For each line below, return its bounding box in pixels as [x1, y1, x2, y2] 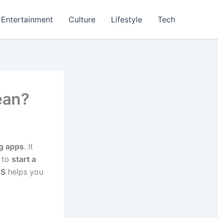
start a [12, 154, 36, 164]
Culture [69, 15, 95, 24]
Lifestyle [111, 15, 142, 24]
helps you [5, 167, 43, 177]
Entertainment [1, 15, 53, 24]
